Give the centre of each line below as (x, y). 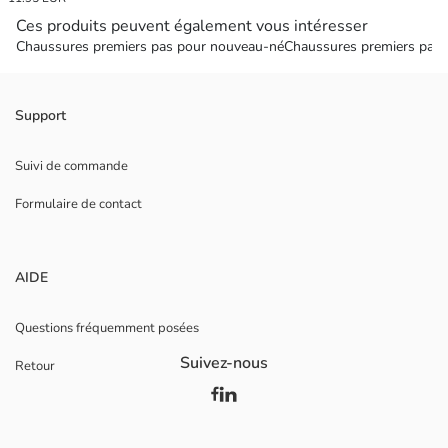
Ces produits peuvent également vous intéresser (192, 26)
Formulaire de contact (78, 204)
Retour (35, 366)
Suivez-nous (224, 362)
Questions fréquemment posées (107, 328)
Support (40, 116)
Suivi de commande (71, 166)
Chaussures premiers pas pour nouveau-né (150, 47)
